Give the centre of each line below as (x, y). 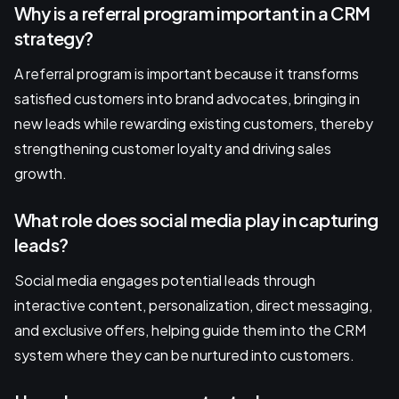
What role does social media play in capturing (196, 220)
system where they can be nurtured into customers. (184, 355)
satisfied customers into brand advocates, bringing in (187, 99)
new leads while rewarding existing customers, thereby (194, 124)
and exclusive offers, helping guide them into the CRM (190, 330)
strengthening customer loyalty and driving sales (173, 149)
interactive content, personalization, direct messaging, (193, 305)
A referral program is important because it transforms (187, 74)
